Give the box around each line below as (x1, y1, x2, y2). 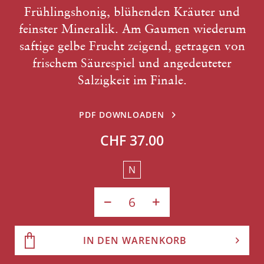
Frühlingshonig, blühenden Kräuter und (24, 4, 240, 19)
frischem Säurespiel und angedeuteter (32, 55, 232, 70)
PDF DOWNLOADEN (79, 109, 164, 120)
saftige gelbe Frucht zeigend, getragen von (19, 38, 245, 53)
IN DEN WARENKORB (82, 234, 187, 247)
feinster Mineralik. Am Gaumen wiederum (18, 21, 246, 36)
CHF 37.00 (100, 131, 164, 150)
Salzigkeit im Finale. (77, 72, 187, 87)
